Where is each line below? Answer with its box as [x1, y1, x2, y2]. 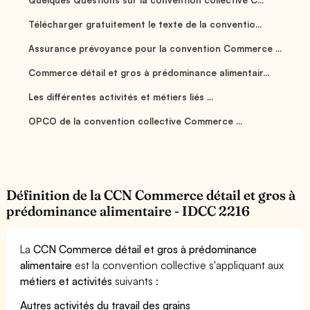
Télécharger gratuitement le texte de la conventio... [28, 18, 262, 30]
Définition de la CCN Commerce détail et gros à [6, 186, 296, 203]
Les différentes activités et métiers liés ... [28, 91, 214, 102]
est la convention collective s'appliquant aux [72, 257, 284, 272]
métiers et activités [20, 273, 113, 288]
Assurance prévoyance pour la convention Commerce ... [28, 42, 282, 54]
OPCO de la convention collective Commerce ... [28, 115, 243, 127]
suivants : [112, 273, 159, 288]
